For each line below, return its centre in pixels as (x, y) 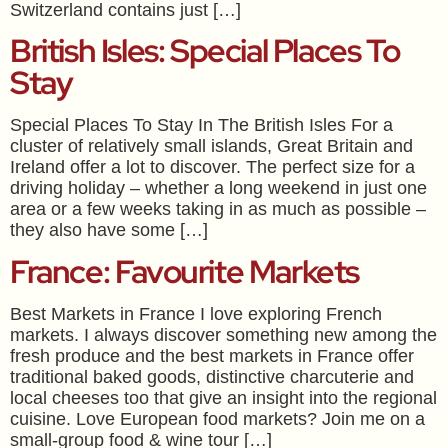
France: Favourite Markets (184, 271)
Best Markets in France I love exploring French (196, 313)
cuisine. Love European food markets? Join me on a (217, 418)
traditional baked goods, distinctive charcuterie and (212, 376)
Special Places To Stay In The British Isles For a (201, 125)
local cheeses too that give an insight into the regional (223, 397)
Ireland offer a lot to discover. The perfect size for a (212, 167)
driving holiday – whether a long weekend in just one (218, 188)
